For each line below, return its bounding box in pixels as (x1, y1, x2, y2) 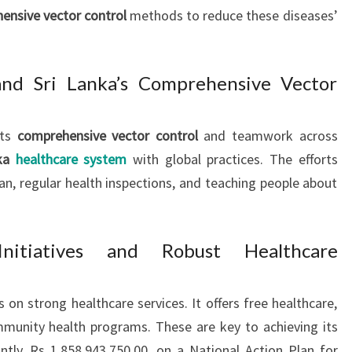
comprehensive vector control (16, 126, 198, 145)
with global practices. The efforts (126, 150, 338, 168)
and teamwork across (197, 126, 338, 145)
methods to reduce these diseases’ (126, 6, 338, 24)
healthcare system (15, 150, 127, 168)
